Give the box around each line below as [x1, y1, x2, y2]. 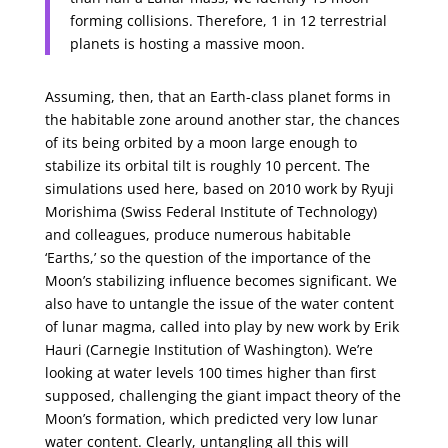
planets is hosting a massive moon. [69, 34, 305, 53]
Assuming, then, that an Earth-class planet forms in [44, 87, 391, 106]
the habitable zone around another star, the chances [44, 110, 400, 129]
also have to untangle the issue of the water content [44, 294, 394, 313]
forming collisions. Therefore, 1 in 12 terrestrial [69, 11, 387, 30]
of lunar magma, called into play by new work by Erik [44, 317, 399, 336]
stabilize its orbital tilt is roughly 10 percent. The [44, 156, 370, 175]
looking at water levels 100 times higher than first [44, 363, 376, 382]
